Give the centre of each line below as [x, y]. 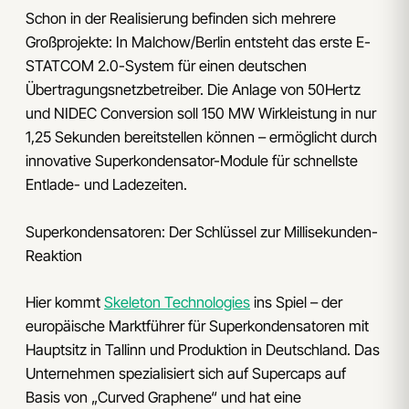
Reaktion [54, 256]
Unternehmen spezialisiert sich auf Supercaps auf [186, 374]
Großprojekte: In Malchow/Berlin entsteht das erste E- [198, 42]
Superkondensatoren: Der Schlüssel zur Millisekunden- [202, 232]
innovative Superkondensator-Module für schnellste [192, 161]
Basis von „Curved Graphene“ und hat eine [163, 398]
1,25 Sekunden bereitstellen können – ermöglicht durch [201, 137]
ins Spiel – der [296, 303]
